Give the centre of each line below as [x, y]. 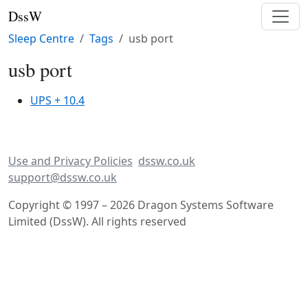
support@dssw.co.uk [63, 177]
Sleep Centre [41, 38]
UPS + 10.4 [57, 100]
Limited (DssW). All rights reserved [97, 221]
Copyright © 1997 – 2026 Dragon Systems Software [141, 205]
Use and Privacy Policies [70, 161]
